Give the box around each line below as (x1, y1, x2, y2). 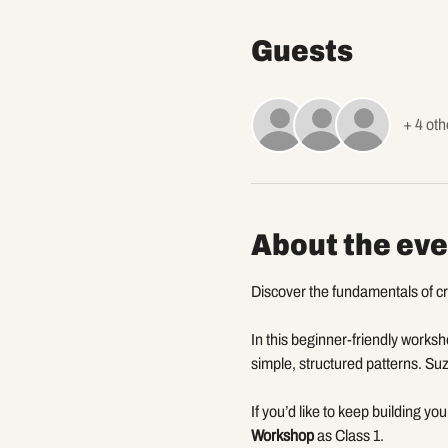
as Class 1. (313, 426, 384, 444)
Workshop (250, 426, 314, 444)
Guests (250, 34, 353, 67)
